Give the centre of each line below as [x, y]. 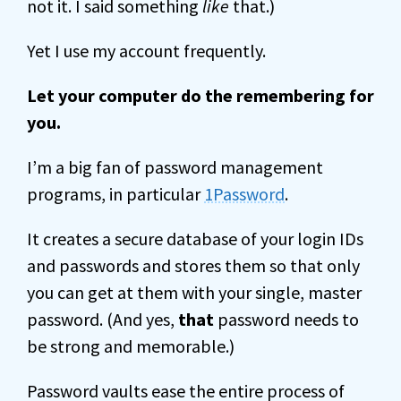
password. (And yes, [102, 319]
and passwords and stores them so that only [193, 265]
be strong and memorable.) [131, 346]
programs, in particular [115, 194]
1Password [244, 194]
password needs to [286, 319]
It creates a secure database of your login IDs [195, 239]
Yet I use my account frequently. [146, 51]
